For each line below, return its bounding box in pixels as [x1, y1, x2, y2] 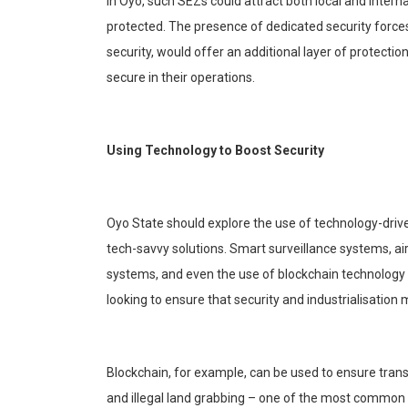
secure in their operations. [107, 70, 255, 86]
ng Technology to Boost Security [127, 143, 324, 158]
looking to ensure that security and [107, 292, 307, 308]
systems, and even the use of [107, 267, 278, 282]
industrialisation [307, 292, 398, 308]
